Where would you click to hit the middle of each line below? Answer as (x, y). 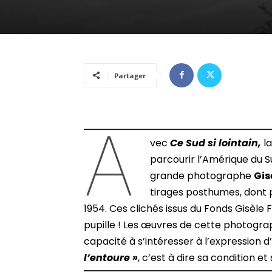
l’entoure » (111, 257)
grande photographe (202, 175)
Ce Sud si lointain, (216, 143)
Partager (130, 75)
